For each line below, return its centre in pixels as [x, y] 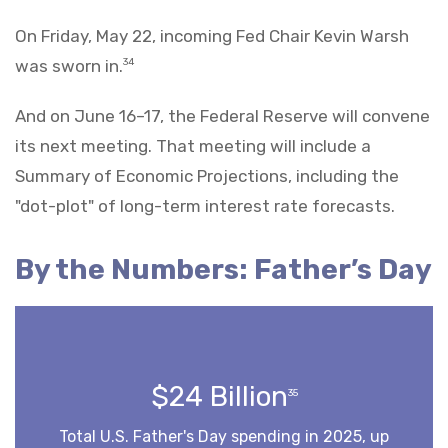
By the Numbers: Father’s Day [223, 269]
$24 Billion [219, 396]
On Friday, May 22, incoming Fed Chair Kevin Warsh [212, 35]
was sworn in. [69, 65]
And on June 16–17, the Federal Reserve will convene [222, 115]
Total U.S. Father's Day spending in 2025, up [224, 436]
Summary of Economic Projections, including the [207, 175]
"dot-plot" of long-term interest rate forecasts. [205, 205]
